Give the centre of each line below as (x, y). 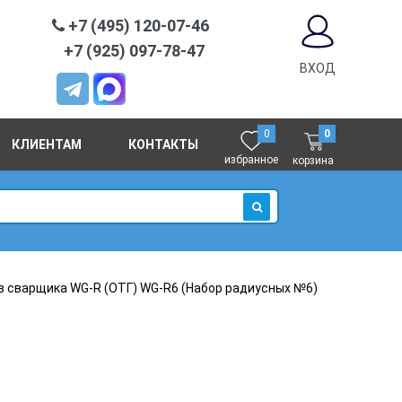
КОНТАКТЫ (163, 144)
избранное (252, 160)
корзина (314, 160)
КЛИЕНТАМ (47, 144)
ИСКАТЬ (270, 228)
